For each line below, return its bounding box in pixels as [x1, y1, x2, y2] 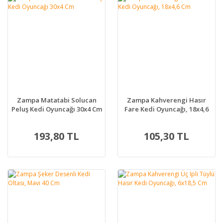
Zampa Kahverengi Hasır [127, 96, 206, 105]
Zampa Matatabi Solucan [16, 96, 97, 105]
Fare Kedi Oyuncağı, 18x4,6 [124, 105, 209, 114]
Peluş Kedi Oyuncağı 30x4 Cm [11, 105, 102, 114]
